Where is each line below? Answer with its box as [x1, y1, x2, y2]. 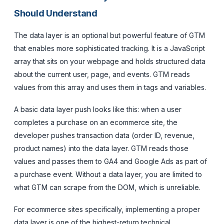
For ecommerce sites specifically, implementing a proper [14, 204, 200, 213]
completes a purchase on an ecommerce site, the [14, 117, 177, 126]
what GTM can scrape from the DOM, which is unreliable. [14, 182, 200, 191]
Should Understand [14, 7, 97, 18]
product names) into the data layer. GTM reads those [14, 143, 188, 152]
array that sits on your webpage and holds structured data [14, 56, 205, 65]
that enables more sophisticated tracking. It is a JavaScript [14, 43, 205, 52]
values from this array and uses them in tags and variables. [14, 82, 206, 91]
